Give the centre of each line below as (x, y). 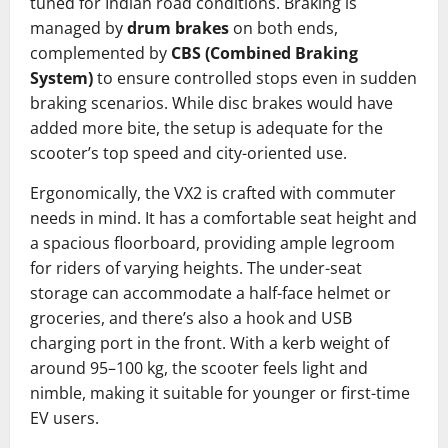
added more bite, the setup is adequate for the (206, 127)
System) (61, 77)
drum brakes (178, 27)
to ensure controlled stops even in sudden (255, 77)
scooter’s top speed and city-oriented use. (188, 152)
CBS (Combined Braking (264, 52)
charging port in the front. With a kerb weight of (209, 342)
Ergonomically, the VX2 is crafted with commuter (213, 192)
